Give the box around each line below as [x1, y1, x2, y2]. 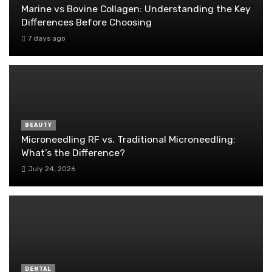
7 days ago [27, 34, 66, 43]
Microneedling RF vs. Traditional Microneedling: [21, 133, 236, 145]
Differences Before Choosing [21, 16, 152, 28]
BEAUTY [25, 121, 52, 128]
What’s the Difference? [21, 146, 125, 158]
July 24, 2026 [27, 165, 75, 174]
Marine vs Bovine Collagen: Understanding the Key [21, 2, 251, 15]
